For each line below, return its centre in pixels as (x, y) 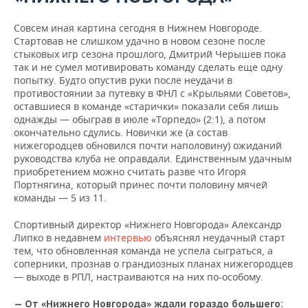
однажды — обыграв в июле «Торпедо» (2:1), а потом (140, 119)
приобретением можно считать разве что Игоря (130, 172)
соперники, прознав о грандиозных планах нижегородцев (153, 264)
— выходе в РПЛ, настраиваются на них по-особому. (139, 277)
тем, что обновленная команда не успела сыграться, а (143, 251)
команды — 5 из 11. (60, 198)
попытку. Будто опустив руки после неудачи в (123, 80)
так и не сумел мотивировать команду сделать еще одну (148, 67)
